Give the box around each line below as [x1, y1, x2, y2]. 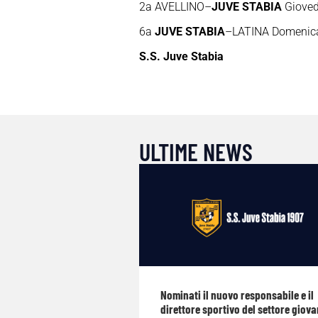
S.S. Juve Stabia [138, 50, 224, 64]
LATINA [231, 25, 269, 39]
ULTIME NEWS [138, 137, 253, 167]
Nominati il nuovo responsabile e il [160, 287, 314, 302]
